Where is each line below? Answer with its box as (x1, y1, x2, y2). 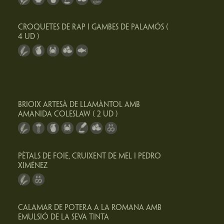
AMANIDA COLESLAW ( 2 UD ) (17, 111, 118, 118)
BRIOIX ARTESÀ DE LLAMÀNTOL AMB (17, 101, 140, 108)
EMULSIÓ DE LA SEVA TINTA (17, 214, 109, 221)
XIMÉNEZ (17, 162, 47, 169)
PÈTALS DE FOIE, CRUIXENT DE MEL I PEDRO (17, 153, 161, 160)
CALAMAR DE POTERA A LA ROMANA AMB (17, 204, 161, 211)
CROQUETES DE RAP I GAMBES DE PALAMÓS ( (17, 24, 168, 31)
